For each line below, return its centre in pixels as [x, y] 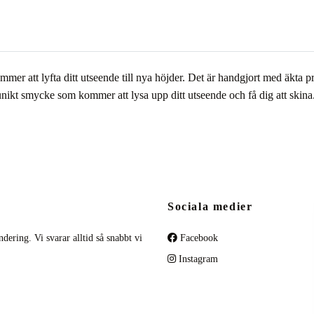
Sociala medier [210, 206]
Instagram [197, 259]
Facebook [198, 238]
